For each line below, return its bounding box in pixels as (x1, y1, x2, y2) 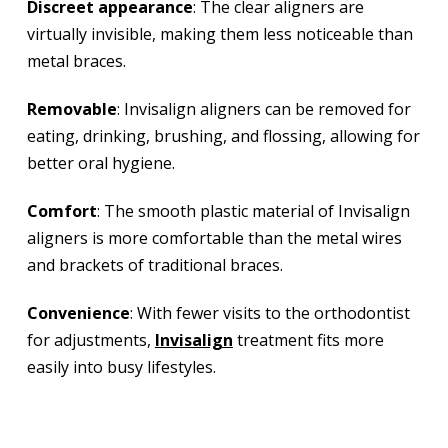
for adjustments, (26, 329, 155, 352)
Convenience (26, 302, 130, 325)
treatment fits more (232, 329, 384, 352)
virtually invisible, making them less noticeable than (26, 23, 413, 46)
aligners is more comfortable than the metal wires (26, 227, 402, 250)
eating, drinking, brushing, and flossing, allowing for (26, 125, 420, 148)
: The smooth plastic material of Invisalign (96, 200, 410, 223)
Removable (26, 98, 117, 121)
